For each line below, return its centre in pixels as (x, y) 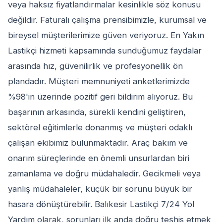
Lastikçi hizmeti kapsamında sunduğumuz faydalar (105, 51)
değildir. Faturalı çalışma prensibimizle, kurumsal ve (107, 20)
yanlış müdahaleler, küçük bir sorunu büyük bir (100, 189)
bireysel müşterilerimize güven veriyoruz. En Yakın (106, 35)
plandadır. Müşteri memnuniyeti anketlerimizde (99, 82)
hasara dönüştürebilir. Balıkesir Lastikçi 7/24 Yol (101, 204)
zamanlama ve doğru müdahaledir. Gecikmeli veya (104, 174)
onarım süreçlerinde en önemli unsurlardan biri (99, 158)
